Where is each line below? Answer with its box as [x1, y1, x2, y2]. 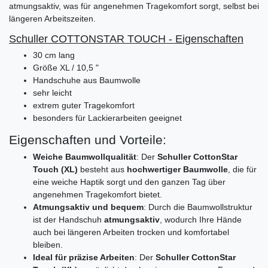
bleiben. [33, 239, 63, 249]
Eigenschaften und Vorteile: [9, 132, 166, 147]
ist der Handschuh [33, 214, 104, 224]
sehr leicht [33, 87, 72, 98]
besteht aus [78, 164, 127, 174]
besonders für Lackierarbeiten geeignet [33, 112, 182, 123]
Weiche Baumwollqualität [33, 151, 136, 162]
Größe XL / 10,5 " [33, 62, 99, 72]
